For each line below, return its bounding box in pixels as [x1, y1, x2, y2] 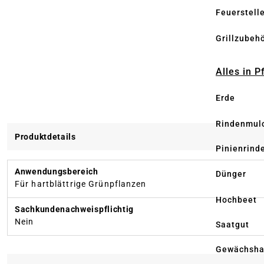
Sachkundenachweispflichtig [15, 204, 134, 214]
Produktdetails [15, 131, 76, 141]
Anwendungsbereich [15, 166, 98, 176]
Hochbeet [216, 194, 257, 204]
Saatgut [216, 219, 249, 229]
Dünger [216, 169, 246, 179]
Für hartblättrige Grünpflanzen [15, 179, 147, 189]
